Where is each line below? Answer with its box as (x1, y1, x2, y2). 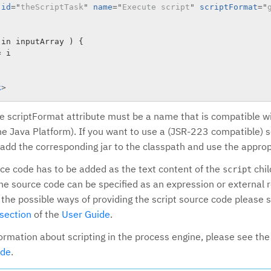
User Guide (62, 208, 110, 220)
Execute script (122, 2, 190, 11)
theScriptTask (21, 2, 83, 11)
